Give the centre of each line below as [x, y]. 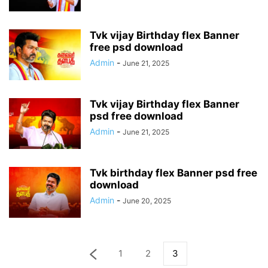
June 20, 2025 [147, 201]
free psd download [136, 47]
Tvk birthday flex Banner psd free [173, 173]
